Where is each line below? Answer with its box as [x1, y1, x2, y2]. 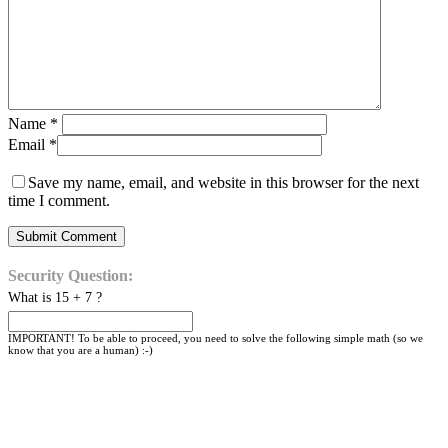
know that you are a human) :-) [8, 344, 153, 357]
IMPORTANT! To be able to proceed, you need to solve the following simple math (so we [8, 332, 423, 345]
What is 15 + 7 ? [8, 290, 102, 306]
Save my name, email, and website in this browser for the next [28, 174, 419, 192]
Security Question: [8, 267, 133, 285]
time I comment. [8, 192, 110, 210]
